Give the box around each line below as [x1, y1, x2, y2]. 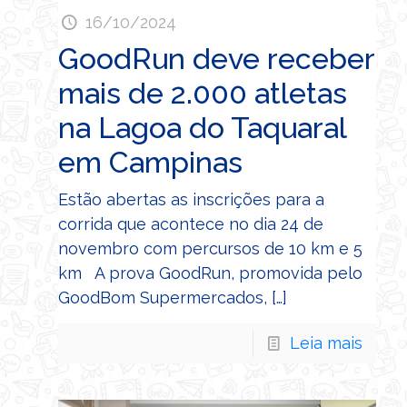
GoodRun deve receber [58, 42, 374, 76]
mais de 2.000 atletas [58, 76, 347, 111]
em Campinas [58, 145, 243, 180]
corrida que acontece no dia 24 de [58, 214, 323, 234]
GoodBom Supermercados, [58, 288, 267, 308]
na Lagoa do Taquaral [58, 111, 346, 145]
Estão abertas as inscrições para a [58, 190, 324, 210]
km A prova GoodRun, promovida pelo [58, 263, 362, 283]
